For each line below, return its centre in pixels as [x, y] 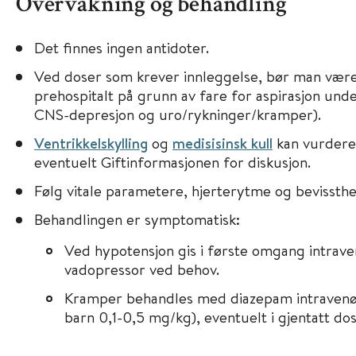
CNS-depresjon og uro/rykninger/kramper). [177, 114]
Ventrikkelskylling [91, 143]
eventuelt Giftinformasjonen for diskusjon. [172, 162]
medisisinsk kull [222, 143]
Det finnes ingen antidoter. [121, 47]
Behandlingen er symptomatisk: [137, 219]
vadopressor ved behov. [141, 269]
